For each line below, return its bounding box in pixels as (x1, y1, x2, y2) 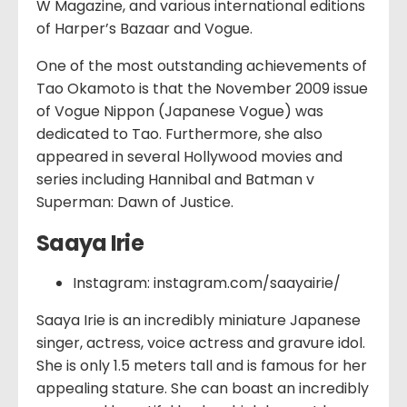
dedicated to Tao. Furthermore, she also (36, 123, 323, 144)
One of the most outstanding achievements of (36, 55, 367, 76)
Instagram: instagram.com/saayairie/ (73, 273, 341, 294)
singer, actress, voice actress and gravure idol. (36, 333, 365, 354)
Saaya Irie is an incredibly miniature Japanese (36, 310, 361, 332)
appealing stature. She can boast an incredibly (36, 378, 369, 400)
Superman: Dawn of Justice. (36, 191, 233, 213)
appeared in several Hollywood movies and (36, 145, 342, 167)
